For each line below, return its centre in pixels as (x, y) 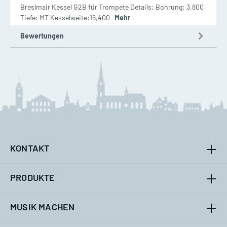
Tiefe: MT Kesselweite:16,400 (67, 17)
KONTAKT (30, 148)
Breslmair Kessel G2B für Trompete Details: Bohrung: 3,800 (112, 7)
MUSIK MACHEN (43, 206)
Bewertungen (42, 35)
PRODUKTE (33, 177)
